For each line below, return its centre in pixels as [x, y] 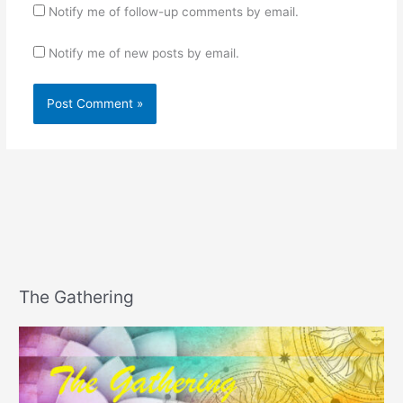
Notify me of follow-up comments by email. [173, 11]
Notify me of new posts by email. [143, 53]
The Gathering [77, 297]
